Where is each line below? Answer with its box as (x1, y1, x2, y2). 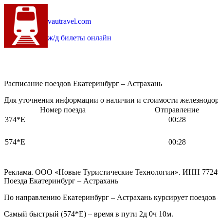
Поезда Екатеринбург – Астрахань (4, 177, 118, 185)
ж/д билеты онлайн (48, 34, 111, 42)
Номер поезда (39, 106, 86, 114)
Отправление (155, 106, 199, 114)
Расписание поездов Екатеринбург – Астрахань (4, 79, 162, 88)
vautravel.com (48, 17, 91, 25)
